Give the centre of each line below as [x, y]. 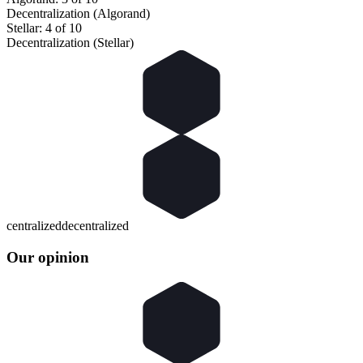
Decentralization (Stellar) [70, 43]
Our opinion [48, 258]
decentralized [95, 226]
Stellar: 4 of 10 [44, 28]
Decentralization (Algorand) [78, 14]
